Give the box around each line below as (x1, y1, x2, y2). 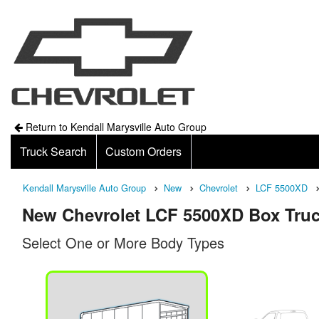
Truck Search (19, 143, 87, 159)
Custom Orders (105, 143, 182, 159)
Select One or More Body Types (22, 232, 224, 253)
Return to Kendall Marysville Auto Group (22, 120, 206, 134)
